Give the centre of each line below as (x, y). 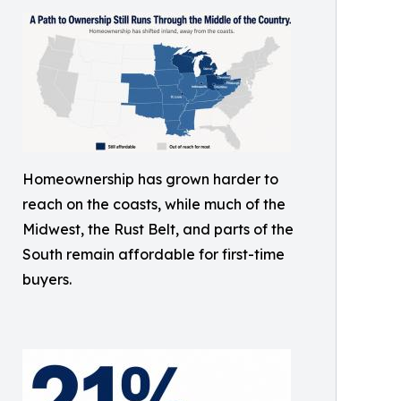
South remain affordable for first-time (154, 254)
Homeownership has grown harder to (150, 179)
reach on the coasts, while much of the (154, 204)
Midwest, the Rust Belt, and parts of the (158, 229)
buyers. (47, 279)
